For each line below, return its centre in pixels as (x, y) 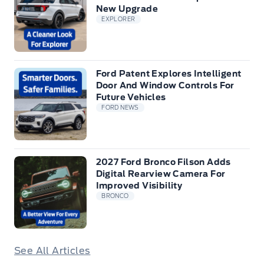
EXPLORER (118, 19)
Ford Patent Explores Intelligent (169, 73)
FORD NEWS (120, 108)
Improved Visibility (139, 185)
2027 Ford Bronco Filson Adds (163, 162)
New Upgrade (127, 9)
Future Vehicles (131, 97)
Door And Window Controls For (165, 85)
